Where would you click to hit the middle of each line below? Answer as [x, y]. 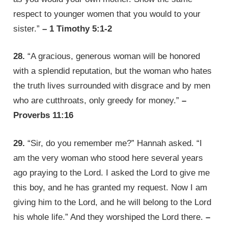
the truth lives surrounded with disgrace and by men [112, 86]
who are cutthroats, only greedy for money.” [98, 101]
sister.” [28, 28]
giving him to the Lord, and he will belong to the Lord [112, 202]
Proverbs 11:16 [44, 116]
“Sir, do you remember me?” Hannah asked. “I [114, 143]
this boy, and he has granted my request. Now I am [110, 187]
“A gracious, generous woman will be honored [113, 56]
